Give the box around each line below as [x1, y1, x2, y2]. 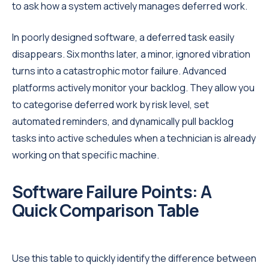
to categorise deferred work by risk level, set [12, 98, 209, 111]
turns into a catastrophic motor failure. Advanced [12, 64, 226, 77]
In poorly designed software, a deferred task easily [12, 31, 234, 44]
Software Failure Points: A [12, 180, 212, 203]
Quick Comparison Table [12, 199, 199, 222]
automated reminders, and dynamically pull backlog [12, 115, 234, 128]
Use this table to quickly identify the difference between [12, 252, 256, 265]
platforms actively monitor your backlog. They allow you [12, 81, 255, 94]
